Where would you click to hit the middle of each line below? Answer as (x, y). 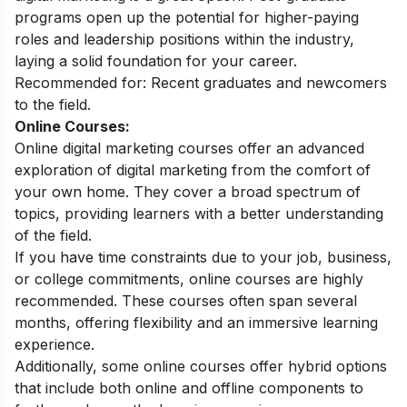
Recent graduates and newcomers (269, 82)
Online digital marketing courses (124, 148)
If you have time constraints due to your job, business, (203, 257)
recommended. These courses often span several (186, 300)
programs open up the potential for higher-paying (187, 17)
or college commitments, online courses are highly (189, 278)
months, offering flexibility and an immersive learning (196, 322)
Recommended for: (83, 82)
